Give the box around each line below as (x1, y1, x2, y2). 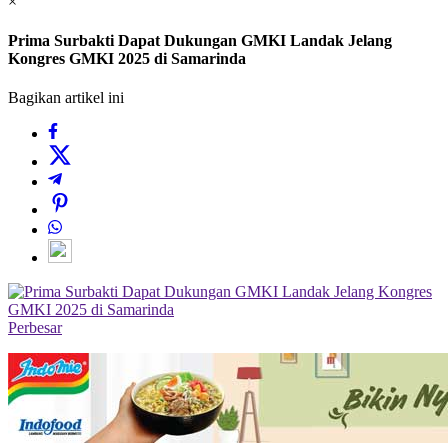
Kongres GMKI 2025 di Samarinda (8, 50, 246, 68)
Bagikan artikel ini (8, 89, 124, 107)
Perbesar (8, 319, 62, 337)
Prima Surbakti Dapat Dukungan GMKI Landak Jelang (8, 32, 392, 50)
